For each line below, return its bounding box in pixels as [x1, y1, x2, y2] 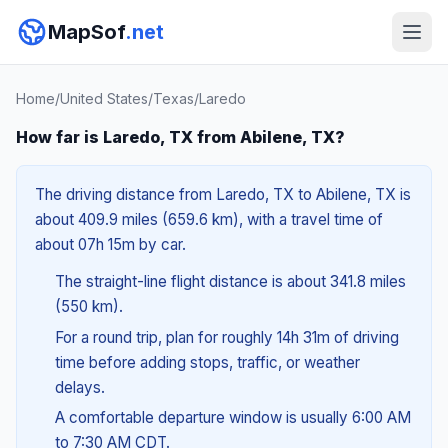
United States [60, 90, 148, 107]
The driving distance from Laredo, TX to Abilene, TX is [35, 185, 411, 204]
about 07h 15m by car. [35, 235, 186, 254]
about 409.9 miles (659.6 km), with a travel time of [35, 210, 383, 229]
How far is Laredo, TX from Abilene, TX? [16, 127, 345, 147]
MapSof [48, 20, 125, 44]
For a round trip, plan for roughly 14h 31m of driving [54, 327, 399, 347]
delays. [54, 377, 105, 397]
